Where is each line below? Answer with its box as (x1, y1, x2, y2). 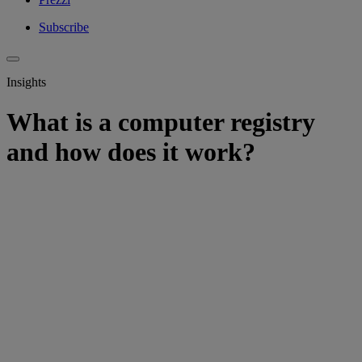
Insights (6, 75, 46, 90)
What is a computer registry (6, 107, 315, 137)
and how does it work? (6, 137, 255, 166)
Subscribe (39, 20, 89, 35)
